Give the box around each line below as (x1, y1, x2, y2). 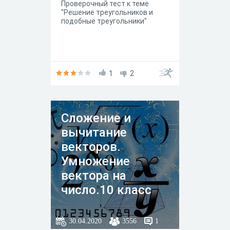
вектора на (61, 168, 126, 183)
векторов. (61, 140, 121, 154)
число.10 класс (61, 183, 151, 197)
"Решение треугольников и (61, 8, 153, 16)
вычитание (61, 125, 127, 140)
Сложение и (61, 111, 131, 125)
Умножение (61, 154, 130, 168)
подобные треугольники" (61, 17, 147, 25)
